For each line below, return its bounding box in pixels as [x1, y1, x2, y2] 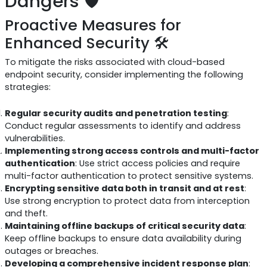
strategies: [4, 80, 51, 93]
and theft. [4, 207, 48, 220]
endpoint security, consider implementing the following [4, 68, 243, 80]
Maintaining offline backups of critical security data [4, 220, 244, 232]
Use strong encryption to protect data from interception [4, 195, 250, 207]
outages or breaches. [4, 245, 98, 257]
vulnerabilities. [4, 132, 65, 145]
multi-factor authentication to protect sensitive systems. [4, 170, 253, 182]
